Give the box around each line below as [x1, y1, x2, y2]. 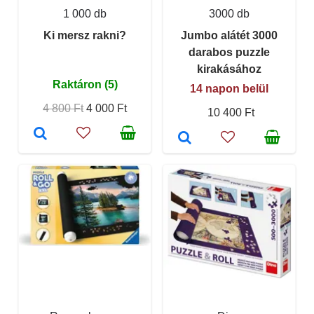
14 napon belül [190, 82, 268, 95]
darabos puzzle [189, 46, 270, 58]
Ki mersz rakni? [43, 29, 126, 41]
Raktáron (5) [52, 78, 118, 90]
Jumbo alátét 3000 [181, 29, 278, 41]
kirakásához [197, 62, 261, 75]
